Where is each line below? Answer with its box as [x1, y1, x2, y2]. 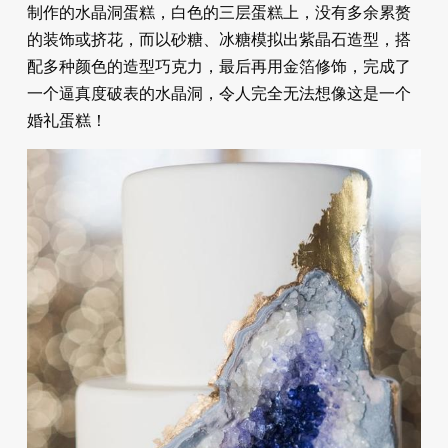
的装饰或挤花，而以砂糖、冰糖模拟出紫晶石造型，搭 [26, 30, 411, 48]
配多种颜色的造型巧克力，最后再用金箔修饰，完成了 [26, 57, 411, 75]
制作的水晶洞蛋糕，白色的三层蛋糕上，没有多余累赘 [26, 3, 411, 21]
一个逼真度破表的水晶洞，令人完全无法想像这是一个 [26, 84, 411, 102]
